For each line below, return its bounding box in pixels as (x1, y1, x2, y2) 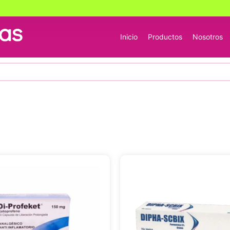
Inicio (120, 32, 138, 41)
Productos (148, 32, 182, 41)
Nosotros (193, 32, 223, 41)
